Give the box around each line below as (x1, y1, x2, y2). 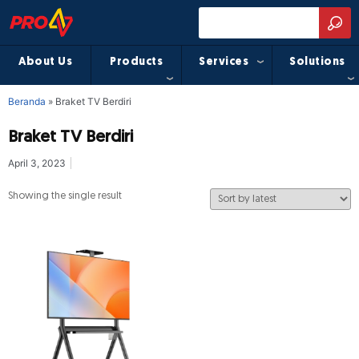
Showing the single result (8, 190, 122, 201)
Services (199, 56, 248, 69)
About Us (18, 56, 72, 69)
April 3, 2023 (8, 156, 66, 169)
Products (110, 56, 163, 69)
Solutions (289, 56, 345, 69)
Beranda (8, 95, 46, 107)
